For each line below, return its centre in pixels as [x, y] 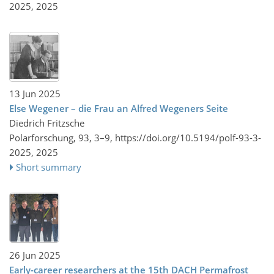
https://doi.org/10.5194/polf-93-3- [188, 138]
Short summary [49, 167]
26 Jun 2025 [35, 255]
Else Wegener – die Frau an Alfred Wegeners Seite [119, 108]
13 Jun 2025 [35, 94]
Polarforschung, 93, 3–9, [62, 138]
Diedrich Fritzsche [47, 123]
